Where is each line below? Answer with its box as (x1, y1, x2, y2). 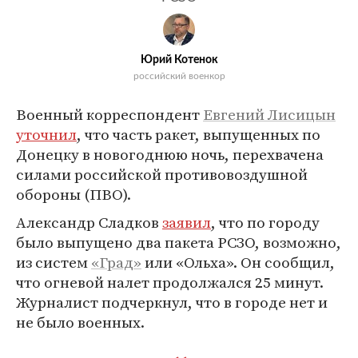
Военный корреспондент (16, 104, 203, 125)
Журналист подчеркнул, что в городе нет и (16, 292, 328, 312)
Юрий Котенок (140, 54, 218, 66)
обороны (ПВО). (16, 184, 131, 205)
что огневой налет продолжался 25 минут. (16, 272, 324, 292)
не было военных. (16, 312, 145, 332)
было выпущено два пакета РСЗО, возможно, (16, 232, 341, 253)
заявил (162, 212, 211, 233)
